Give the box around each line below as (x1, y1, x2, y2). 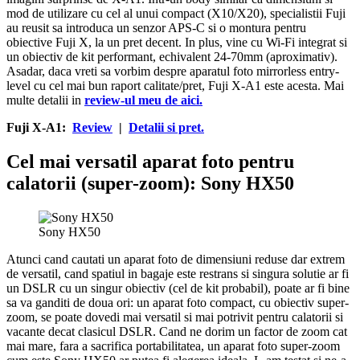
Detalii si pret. (129, 120, 204, 134)
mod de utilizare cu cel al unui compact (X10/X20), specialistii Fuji (6, 6, 346, 20)
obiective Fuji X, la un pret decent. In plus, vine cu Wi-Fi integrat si (6, 35, 347, 49)
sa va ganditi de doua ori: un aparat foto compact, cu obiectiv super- (6, 295, 349, 309)
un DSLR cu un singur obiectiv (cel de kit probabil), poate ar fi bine (6, 280, 350, 295)
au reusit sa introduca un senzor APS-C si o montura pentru (6, 20, 306, 35)
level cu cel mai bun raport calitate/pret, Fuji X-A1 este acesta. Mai (6, 78, 344, 92)
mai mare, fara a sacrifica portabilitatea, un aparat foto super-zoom (6, 338, 340, 353)
